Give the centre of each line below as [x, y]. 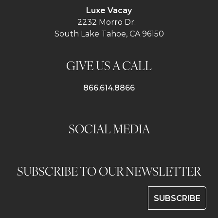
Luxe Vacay [109, 10]
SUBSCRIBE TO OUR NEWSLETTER [109, 171]
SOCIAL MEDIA [109, 128]
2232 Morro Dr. [109, 22]
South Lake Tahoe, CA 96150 [109, 34]
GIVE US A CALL [109, 65]
